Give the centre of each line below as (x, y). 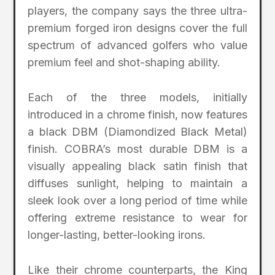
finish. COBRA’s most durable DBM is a (137, 149)
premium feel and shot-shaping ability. (124, 63)
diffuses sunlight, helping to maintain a (137, 184)
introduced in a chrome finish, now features (137, 115)
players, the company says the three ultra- (137, 11)
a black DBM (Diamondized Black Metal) (137, 132)
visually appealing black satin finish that (137, 166)
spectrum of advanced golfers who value (137, 45)
